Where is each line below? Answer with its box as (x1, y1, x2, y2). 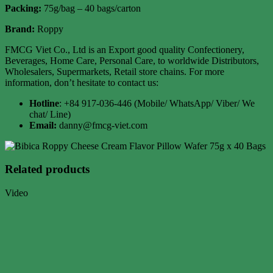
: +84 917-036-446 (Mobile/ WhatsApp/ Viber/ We (59, 97, 255, 108)
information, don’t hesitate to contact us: (5, 77, 158, 88)
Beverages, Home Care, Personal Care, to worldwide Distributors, (5, 55, 259, 66)
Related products (5, 163, 90, 176)
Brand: (5, 23, 35, 34)
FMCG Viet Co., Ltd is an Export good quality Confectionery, (5, 44, 244, 55)
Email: (29, 119, 57, 130)
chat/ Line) (29, 108, 71, 119)
